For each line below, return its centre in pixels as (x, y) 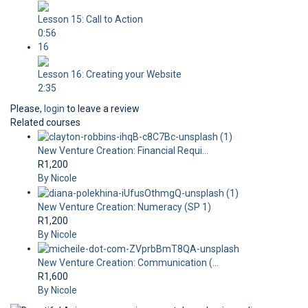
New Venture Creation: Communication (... (128, 262)
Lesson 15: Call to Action (90, 19)
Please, (27, 109)
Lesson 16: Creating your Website (110, 74)
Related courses (45, 122)
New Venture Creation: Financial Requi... (123, 151)
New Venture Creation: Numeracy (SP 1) (124, 207)
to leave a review (102, 109)
